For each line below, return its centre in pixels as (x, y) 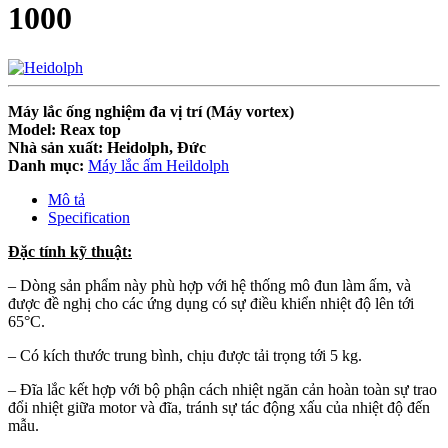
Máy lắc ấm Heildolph (158, 165)
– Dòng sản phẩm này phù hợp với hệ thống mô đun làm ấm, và (209, 285)
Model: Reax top (64, 129)
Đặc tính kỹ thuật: (70, 251)
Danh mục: (46, 165)
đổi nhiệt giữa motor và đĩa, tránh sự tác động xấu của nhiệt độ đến (219, 407)
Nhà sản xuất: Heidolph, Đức (107, 147)
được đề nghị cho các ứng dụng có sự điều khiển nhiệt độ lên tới (211, 303)
